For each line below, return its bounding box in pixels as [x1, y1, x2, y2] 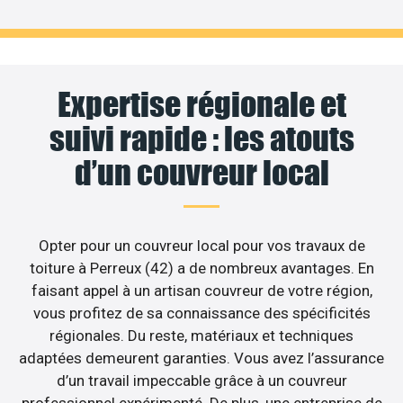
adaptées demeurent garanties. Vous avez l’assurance [19, 349, 384, 368]
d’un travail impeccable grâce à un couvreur [56, 372, 347, 390]
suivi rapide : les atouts [49, 119, 354, 159]
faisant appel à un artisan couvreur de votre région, [31, 282, 372, 300]
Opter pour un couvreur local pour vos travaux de [38, 237, 365, 255]
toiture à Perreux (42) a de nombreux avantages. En [29, 259, 374, 278]
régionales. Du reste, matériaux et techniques [49, 327, 354, 345]
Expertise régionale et [57, 85, 346, 125]
